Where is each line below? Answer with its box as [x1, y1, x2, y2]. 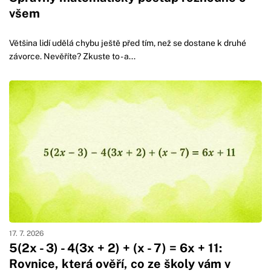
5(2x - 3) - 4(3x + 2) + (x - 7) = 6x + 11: [9, 241, 222, 255]
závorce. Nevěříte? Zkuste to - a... [9, 51, 135, 61]
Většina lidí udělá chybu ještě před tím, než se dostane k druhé [9, 38, 246, 48]
